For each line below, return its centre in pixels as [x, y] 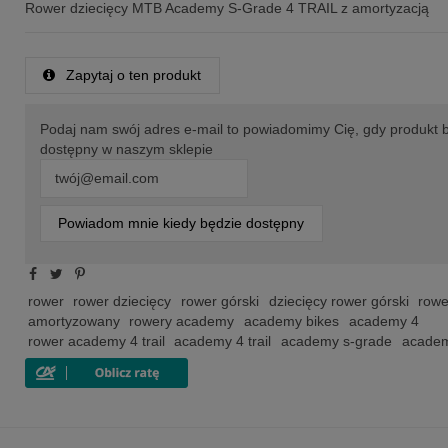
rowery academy [182, 321]
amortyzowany [73, 321]
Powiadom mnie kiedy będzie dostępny [181, 223]
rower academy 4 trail [96, 341]
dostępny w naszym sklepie [126, 148]
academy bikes [291, 321]
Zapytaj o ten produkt [132, 74]
